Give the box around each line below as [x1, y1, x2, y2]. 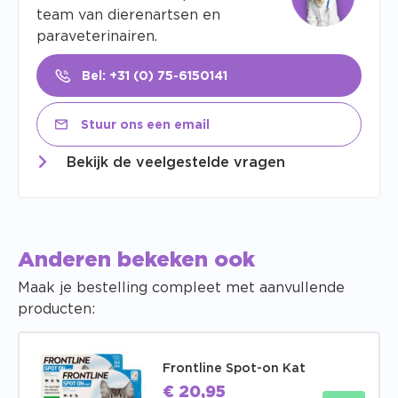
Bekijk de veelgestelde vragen [67, 155, 285, 171]
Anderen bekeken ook [18, 250, 255, 272]
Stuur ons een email [77, 119, 210, 132]
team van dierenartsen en [36, 8, 220, 23]
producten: [18, 302, 95, 317]
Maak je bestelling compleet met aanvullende [18, 281, 345, 296]
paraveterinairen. [36, 29, 157, 44]
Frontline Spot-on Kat [163, 362, 306, 376]
